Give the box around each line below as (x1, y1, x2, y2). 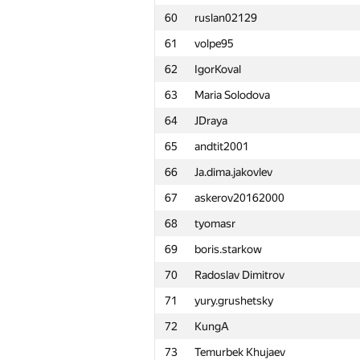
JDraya (194, 114, 227, 127)
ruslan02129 (194, 11, 257, 24)
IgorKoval (194, 63, 241, 76)
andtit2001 (194, 140, 249, 153)
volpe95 (194, 37, 234, 50)
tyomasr (194, 217, 235, 230)
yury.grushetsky (194, 294, 273, 307)
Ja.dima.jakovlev (194, 166, 272, 178)
